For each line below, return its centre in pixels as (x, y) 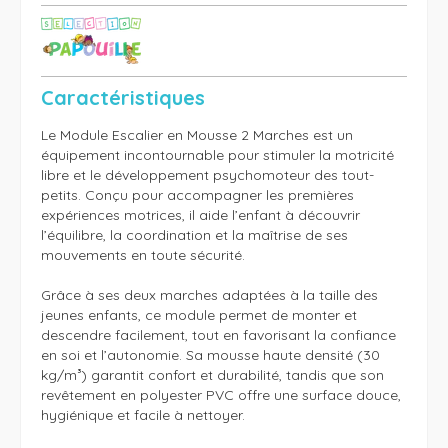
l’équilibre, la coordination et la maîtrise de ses (194, 235)
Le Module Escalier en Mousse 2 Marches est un (197, 135)
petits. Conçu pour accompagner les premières (197, 195)
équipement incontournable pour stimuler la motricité (217, 155)
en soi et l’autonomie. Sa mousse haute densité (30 (210, 355)
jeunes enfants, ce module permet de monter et (199, 315)
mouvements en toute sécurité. (143, 255)
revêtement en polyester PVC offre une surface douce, (221, 395)
